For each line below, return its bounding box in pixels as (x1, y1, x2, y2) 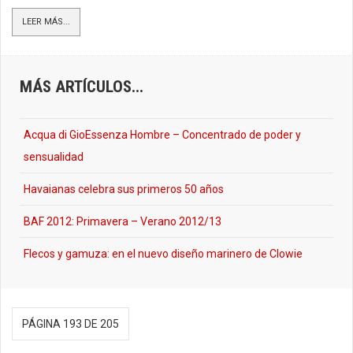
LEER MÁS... (22, 17, 70, 27)
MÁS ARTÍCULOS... (20, 77, 143, 96)
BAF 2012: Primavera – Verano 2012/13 (24, 215, 221, 228)
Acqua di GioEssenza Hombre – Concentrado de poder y (24, 128, 301, 141)
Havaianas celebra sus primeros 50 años (24, 183, 224, 195)
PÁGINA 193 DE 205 (22, 318, 119, 330)
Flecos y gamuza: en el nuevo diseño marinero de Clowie (24, 247, 303, 260)
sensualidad (24, 150, 84, 163)
